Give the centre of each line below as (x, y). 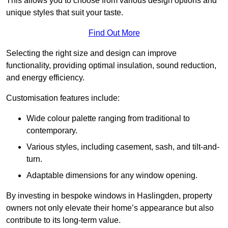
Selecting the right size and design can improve (91, 53)
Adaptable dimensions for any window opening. (112, 176)
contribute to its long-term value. (63, 220)
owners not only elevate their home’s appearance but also (110, 208)
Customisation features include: (63, 98)
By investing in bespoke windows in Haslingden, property (109, 196)
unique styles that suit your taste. (65, 13)
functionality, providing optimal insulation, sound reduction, (111, 66)
